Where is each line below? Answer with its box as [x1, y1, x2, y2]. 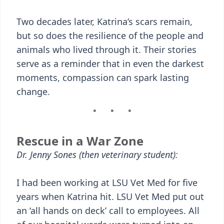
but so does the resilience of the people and [16, 29, 203, 41]
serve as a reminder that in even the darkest [16, 57, 204, 69]
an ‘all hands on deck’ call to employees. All [16, 204, 199, 216]
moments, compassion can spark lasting [16, 71, 189, 83]
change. [16, 85, 50, 97]
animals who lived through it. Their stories [16, 43, 196, 55]
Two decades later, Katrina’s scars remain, [16, 15, 192, 27]
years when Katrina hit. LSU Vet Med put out [16, 190, 204, 202]
